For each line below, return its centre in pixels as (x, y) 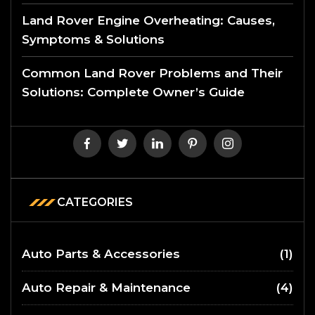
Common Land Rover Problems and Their (152, 73)
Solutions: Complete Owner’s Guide (133, 92)
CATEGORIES (95, 202)
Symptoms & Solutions (93, 39)
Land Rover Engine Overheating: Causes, (148, 20)
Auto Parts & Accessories (101, 253)
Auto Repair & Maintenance (106, 287)
